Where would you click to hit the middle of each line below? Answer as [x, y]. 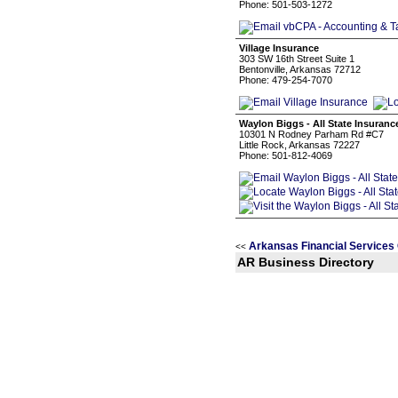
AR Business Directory [306, 263]
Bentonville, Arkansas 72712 [300, 69]
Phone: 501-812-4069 [286, 155]
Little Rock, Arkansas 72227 [299, 145]
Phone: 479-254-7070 [286, 80]
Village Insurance [279, 48]
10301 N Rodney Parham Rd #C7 [311, 134]
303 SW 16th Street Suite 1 [297, 59]
